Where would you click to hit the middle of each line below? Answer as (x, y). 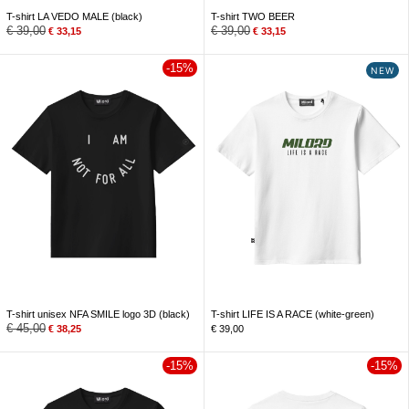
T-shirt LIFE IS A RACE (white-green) (293, 315)
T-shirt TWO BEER (253, 17)
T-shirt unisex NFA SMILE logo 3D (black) (98, 315)
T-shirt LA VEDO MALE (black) (74, 17)
